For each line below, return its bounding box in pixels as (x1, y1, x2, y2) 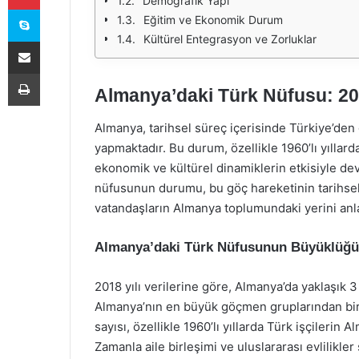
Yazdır (39, 67, 70, 79)
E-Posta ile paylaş (39, 34, 71, 47)
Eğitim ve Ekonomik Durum (143, 13, 283, 26)
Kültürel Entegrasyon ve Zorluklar (143, 32, 317, 46)
